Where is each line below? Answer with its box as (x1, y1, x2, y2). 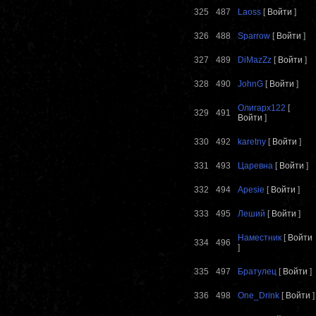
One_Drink (238, 291, 279, 301)
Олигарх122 (238, 103, 286, 114)
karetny (238, 137, 266, 147)
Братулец (238, 267, 276, 277)
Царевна (238, 161, 273, 171)
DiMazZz (238, 55, 272, 66)
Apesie (238, 185, 265, 195)
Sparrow (238, 31, 270, 42)
